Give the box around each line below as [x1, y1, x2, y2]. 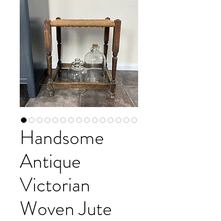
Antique [20, 147, 81, 176]
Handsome [20, 123, 104, 152]
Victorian [20, 171, 90, 199]
